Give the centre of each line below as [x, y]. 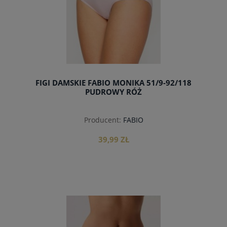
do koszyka [113, 203]
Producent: [102, 120]
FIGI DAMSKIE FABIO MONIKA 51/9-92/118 [113, 83]
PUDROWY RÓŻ [113, 92]
